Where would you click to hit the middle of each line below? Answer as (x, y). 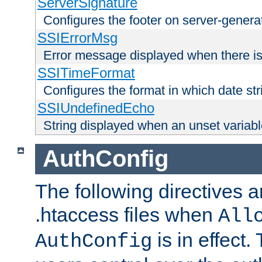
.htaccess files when (127, 215)
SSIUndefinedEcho (96, 108)
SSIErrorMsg (77, 37)
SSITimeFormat (86, 73)
